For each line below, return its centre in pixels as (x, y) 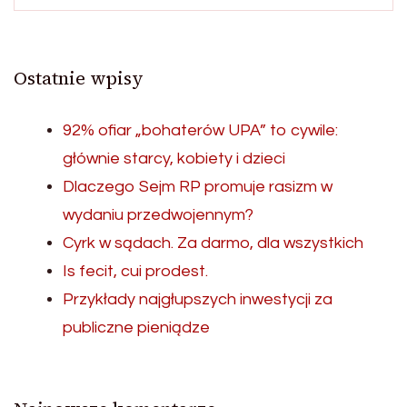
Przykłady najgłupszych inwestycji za (198, 299)
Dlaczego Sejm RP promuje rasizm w (198, 186)
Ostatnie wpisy (79, 78)
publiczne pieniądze (136, 327)
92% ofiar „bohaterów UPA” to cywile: (200, 130)
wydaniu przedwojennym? (158, 214)
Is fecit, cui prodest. (135, 271)
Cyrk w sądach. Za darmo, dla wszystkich (213, 243)
